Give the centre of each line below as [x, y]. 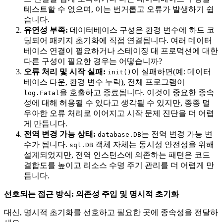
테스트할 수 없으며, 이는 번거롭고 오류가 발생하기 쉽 [119, 9]
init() [119, 72]
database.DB [119, 134]
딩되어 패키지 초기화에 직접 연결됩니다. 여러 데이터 [118, 40]
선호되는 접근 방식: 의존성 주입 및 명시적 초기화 [91, 194]
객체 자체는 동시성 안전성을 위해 [154, 144]
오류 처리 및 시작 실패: [65, 71]
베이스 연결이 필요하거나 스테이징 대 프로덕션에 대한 [121, 51]
